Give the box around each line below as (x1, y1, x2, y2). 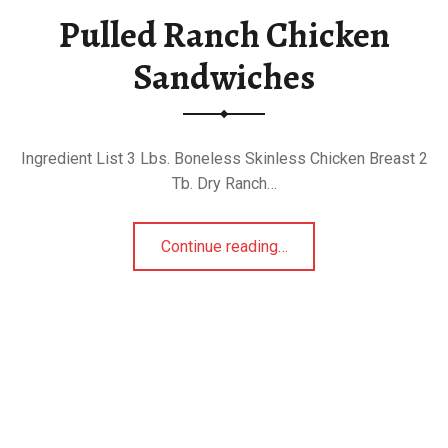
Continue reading (160, 237, 278, 257)
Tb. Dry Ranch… (171, 174, 277, 194)
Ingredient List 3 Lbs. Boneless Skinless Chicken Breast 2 (20, 149, 428, 169)
